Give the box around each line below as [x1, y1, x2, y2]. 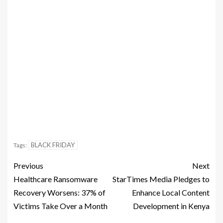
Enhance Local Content [132, 188, 210, 198]
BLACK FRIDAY [31, 141, 75, 149]
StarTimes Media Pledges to [112, 174, 210, 184]
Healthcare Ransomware [13, 174, 98, 184]
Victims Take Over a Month [13, 201, 108, 211]
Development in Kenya [133, 201, 210, 211]
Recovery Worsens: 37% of [13, 188, 106, 198]
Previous [13, 161, 43, 171]
